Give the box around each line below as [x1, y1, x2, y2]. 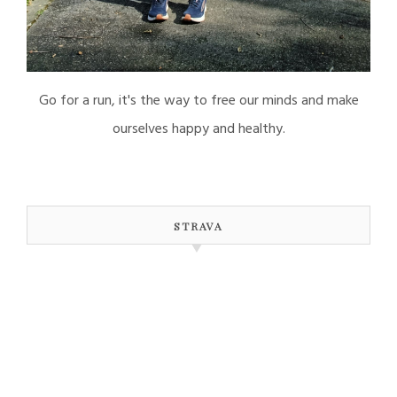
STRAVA [174, 219, 223, 234]
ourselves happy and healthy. [112, 118, 285, 142]
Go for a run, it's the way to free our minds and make [38, 90, 359, 113]
